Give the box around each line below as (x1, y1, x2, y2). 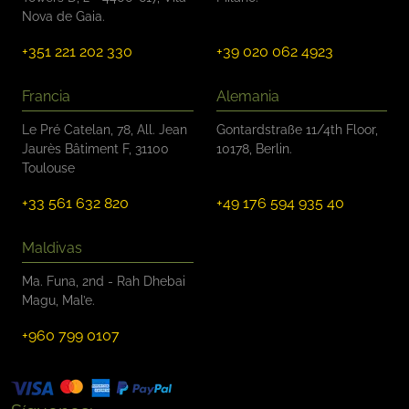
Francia (22, 87, 70, 105)
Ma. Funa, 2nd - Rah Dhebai (22, 273, 185, 288)
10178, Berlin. (215, 141, 292, 156)
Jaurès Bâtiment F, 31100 (22, 141, 169, 156)
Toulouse (22, 160, 75, 175)
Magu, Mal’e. (22, 292, 95, 308)
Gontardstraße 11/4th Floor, (215, 121, 378, 137)
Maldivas (22, 238, 82, 257)
